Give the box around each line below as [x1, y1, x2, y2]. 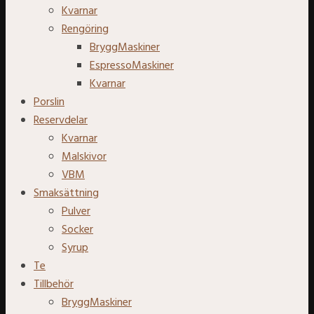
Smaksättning [34, 184, 99, 203]
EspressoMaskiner [90, 56, 174, 75]
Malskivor [62, 147, 107, 166]
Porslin [34, 93, 64, 111]
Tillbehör [34, 275, 74, 294]
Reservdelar [34, 111, 88, 130]
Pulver [62, 202, 90, 221]
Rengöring [62, 20, 109, 39]
